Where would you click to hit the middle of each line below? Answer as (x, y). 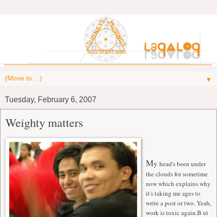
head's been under (183, 163)
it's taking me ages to (173, 193)
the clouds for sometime (177, 174)
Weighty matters (44, 122)
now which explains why (178, 183)
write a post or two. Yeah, (178, 203)
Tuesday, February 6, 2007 (51, 99)
